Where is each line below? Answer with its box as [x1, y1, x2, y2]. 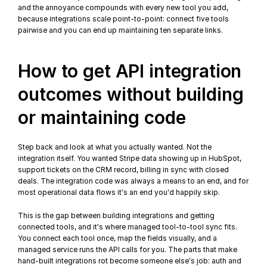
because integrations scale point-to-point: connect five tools [18, 14, 229, 23]
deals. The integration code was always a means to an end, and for [18, 176, 249, 185]
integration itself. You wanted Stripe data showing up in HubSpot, [18, 154, 242, 163]
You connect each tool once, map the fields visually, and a [18, 234, 218, 243]
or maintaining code [18, 107, 186, 128]
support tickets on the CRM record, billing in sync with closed [18, 165, 229, 174]
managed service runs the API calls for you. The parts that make [18, 245, 238, 254]
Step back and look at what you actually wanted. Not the [18, 142, 212, 151]
